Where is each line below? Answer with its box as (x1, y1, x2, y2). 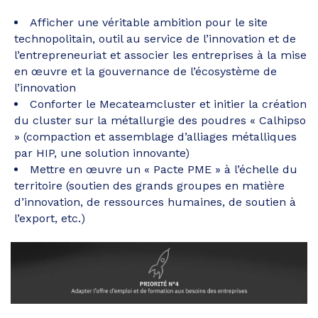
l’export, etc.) (14, 211, 85, 225)
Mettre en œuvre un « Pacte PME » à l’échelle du (30, 162, 297, 176)
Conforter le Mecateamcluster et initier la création (30, 97, 307, 111)
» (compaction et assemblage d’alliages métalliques (14, 129, 297, 143)
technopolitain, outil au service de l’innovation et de (14, 31, 296, 45)
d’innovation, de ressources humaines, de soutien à (14, 194, 296, 209)
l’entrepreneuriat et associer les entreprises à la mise (14, 48, 307, 62)
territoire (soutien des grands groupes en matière (14, 178, 285, 192)
